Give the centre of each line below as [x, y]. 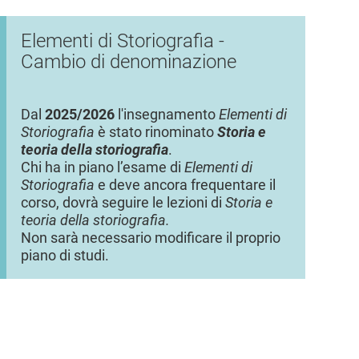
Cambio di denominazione [128, 61]
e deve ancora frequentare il [185, 185]
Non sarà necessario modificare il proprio [150, 238]
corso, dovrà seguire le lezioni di [123, 202]
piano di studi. [65, 255]
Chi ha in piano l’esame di [102, 167]
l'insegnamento [166, 114]
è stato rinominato [155, 132]
